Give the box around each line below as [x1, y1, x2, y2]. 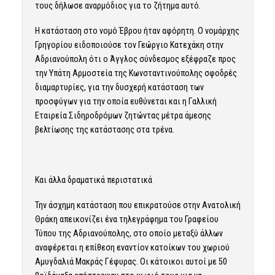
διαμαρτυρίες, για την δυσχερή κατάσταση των [34, 82, 204, 93]
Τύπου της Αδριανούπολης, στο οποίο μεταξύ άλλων [34, 228, 223, 238]
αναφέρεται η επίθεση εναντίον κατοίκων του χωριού [34, 242, 230, 252]
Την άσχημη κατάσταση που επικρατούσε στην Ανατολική [34, 199, 241, 210]
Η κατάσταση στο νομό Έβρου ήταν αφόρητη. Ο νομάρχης [34, 26, 239, 36]
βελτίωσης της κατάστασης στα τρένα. [34, 125, 174, 135]
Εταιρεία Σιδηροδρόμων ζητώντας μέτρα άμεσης [34, 110, 211, 121]
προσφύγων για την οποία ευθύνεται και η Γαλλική [34, 96, 217, 107]
